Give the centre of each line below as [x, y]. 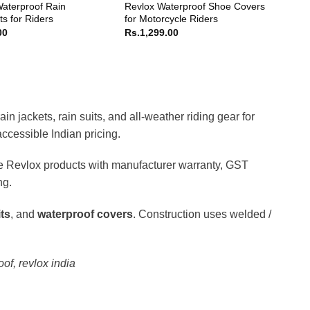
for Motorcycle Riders [172, 18]
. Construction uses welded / [202, 215]
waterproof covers [85, 215]
